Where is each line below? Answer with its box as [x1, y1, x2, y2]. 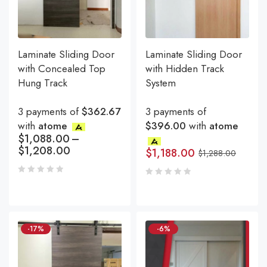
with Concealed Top [18, 61, 105, 76]
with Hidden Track [145, 61, 224, 76]
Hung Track [18, 76, 67, 91]
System [145, 76, 176, 91]
